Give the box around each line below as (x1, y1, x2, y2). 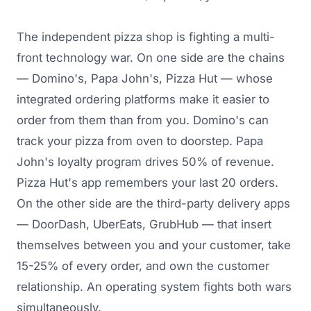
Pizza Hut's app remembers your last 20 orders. (17, 176, 278, 190)
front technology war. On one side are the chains (17, 51, 285, 65)
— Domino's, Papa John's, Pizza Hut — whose (17, 72, 273, 86)
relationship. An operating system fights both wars (17, 280, 292, 294)
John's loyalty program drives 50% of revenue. (17, 155, 274, 169)
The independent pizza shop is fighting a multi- (17, 30, 275, 44)
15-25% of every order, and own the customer (17, 259, 269, 274)
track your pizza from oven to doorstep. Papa (17, 134, 263, 149)
